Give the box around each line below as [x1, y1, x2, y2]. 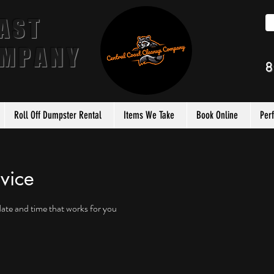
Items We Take [124, 108, 174, 121]
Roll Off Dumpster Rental [14, 108, 102, 121]
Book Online [196, 108, 238, 121]
